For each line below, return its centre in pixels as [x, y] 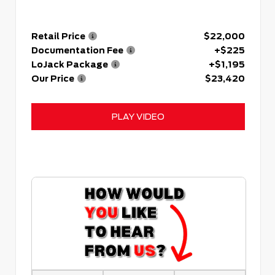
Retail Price [58, 36]
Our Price [53, 78]
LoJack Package [70, 64]
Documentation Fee [77, 50]
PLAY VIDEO [138, 116]
